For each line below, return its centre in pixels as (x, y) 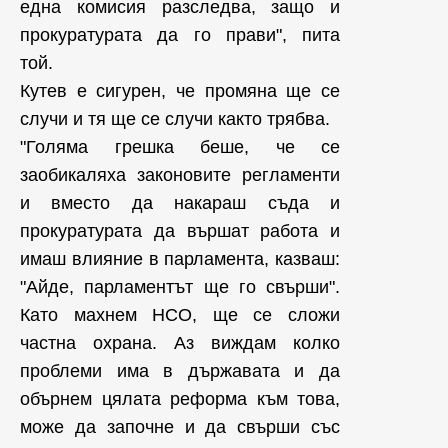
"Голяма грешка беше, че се (180, 147)
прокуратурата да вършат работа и (180, 231)
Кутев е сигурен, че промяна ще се (180, 91)
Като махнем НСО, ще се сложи (180, 315)
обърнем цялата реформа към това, (180, 399)
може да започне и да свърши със (180, 427)
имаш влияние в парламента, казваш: (180, 259)
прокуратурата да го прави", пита (180, 35)
